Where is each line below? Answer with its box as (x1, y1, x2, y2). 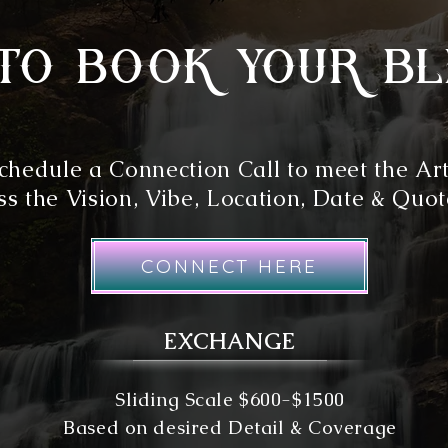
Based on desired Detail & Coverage (63, 415, 397, 441)
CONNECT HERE (141, 254, 318, 279)
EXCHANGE (163, 327, 297, 357)
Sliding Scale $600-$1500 (115, 387, 345, 413)
